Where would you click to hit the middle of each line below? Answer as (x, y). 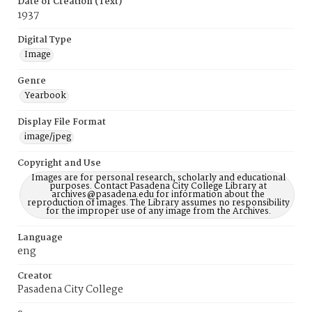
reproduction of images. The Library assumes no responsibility (158, 203)
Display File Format (62, 122)
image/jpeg (48, 137)
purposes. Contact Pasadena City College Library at (158, 186)
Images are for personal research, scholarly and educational (158, 178)
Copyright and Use (59, 163)
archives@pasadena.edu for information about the (158, 195)
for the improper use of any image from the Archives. (158, 211)
